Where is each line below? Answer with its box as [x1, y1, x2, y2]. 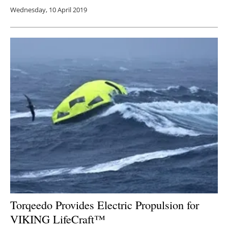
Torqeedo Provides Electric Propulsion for [10, 196, 199, 212]
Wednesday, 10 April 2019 [10, 5, 87, 15]
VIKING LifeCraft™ [10, 211, 105, 226]
